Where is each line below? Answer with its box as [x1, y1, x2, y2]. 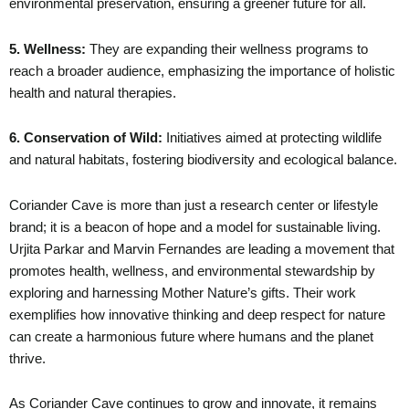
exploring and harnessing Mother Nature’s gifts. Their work [9, 285, 356, 300]
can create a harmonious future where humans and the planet [9, 329, 373, 344]
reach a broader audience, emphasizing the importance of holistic [9, 63, 395, 79]
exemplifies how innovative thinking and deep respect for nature [9, 307, 385, 322]
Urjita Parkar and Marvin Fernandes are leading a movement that [9, 241, 394, 257]
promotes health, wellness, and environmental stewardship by [9, 263, 375, 278]
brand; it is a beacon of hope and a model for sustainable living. [9, 219, 381, 235]
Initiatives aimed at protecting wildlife [163, 131, 382, 146]
